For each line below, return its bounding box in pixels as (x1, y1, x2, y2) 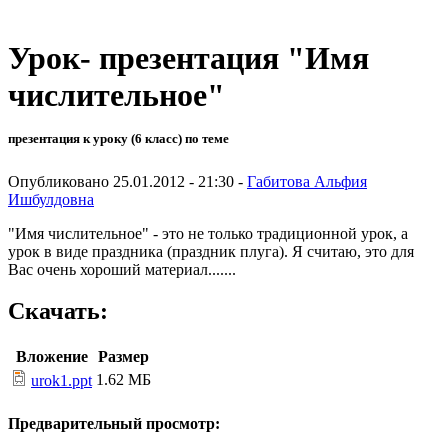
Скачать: (8, 298, 108, 325)
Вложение (15, 348, 88, 366)
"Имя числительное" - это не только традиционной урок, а (8, 224, 408, 242)
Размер (98, 348, 149, 366)
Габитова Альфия (247, 172, 367, 190)
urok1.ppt (31, 372, 92, 390)
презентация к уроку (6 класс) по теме (8, 131, 229, 147)
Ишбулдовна (8, 190, 94, 208)
